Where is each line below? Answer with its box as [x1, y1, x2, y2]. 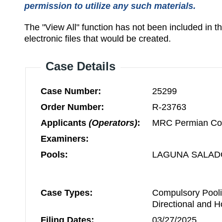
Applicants [41, 117, 89, 128]
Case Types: [41, 187, 93, 198]
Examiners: [41, 133, 89, 144]
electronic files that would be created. [24, 33, 171, 44]
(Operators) [89, 117, 137, 128]
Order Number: [41, 102, 104, 112]
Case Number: [41, 86, 101, 96]
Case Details [46, 59, 115, 73]
